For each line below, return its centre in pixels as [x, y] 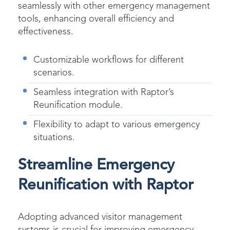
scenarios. [54, 73]
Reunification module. [78, 105]
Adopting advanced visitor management [100, 217]
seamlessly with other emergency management [114, 6]
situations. [54, 137]
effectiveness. [46, 32]
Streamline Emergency [96, 165]
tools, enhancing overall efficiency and [96, 19]
